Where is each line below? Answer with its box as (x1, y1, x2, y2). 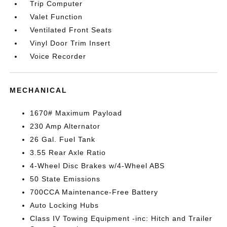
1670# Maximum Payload (30, 109, 123, 117)
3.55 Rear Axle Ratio (30, 148, 106, 157)
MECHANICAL (10, 86, 68, 94)
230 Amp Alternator (30, 122, 101, 130)
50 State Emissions (30, 175, 101, 183)
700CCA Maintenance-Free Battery (30, 188, 159, 196)
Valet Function (30, 13, 83, 21)
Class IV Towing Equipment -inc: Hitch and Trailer (30, 214, 213, 222)
